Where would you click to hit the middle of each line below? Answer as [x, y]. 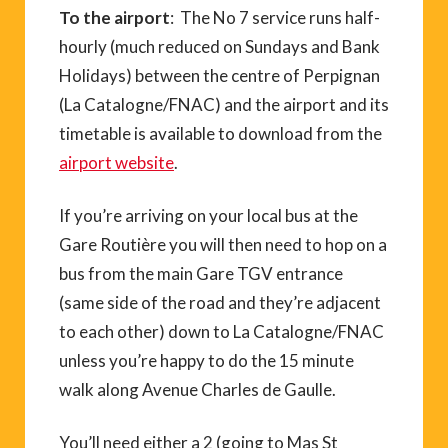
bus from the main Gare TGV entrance [201, 273]
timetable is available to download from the [220, 133]
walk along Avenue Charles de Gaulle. [197, 389]
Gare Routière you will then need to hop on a [223, 244]
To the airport [114, 17]
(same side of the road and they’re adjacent [220, 302]
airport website [116, 162]
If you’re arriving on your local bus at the [208, 215]
